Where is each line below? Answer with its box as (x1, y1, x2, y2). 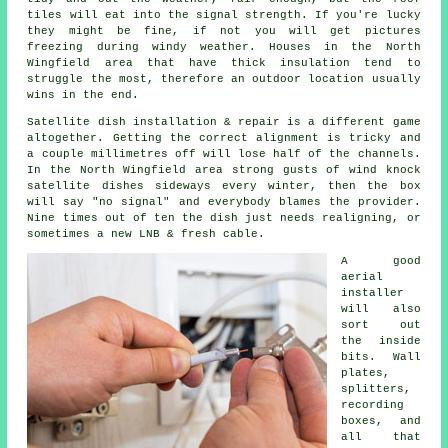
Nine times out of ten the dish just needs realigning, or (27, 211, 421, 224)
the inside (341, 334, 421, 347)
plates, (341, 366, 391, 379)
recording (341, 398, 405, 411)
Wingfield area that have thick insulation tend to (27, 56, 421, 69)
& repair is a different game (216, 115, 421, 128)
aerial (341, 270, 384, 283)
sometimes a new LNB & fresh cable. (27, 227, 266, 240)
